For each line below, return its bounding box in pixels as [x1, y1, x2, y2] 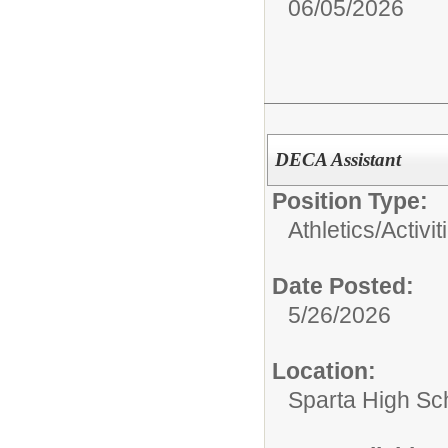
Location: [272, 358, 376, 385]
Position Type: [272, 188, 428, 215]
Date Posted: [272, 273, 414, 300]
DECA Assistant [274, 149, 401, 171]
